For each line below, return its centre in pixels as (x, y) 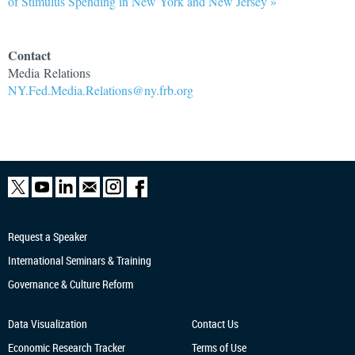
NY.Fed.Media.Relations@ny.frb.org (101, 90)
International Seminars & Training (80, 260)
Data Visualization (48, 324)
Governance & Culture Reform (71, 284)
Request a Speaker (48, 237)
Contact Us (215, 324)
